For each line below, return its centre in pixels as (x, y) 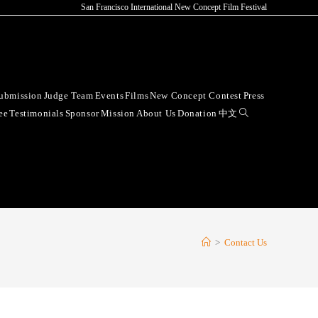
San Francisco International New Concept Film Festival (174, 7)
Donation (197, 113)
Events (109, 95)
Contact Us (246, 242)
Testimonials (37, 113)
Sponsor (82, 113)
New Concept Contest (196, 95)
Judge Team (68, 95)
